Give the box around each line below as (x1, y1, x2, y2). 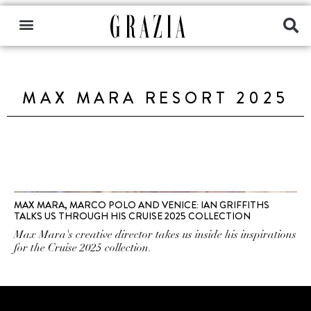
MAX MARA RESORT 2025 (22, 87, 289, 110)
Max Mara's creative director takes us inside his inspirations (14, 228, 296, 242)
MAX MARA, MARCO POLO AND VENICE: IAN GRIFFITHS (14, 198, 269, 212)
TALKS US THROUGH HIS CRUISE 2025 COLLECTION (14, 209, 251, 223)
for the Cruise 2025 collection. (14, 241, 151, 255)
